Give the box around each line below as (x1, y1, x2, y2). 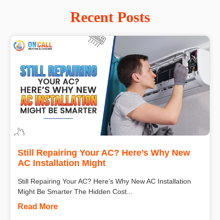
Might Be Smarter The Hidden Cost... (18, 188, 133, 196)
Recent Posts (70, 9, 150, 26)
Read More (18, 202, 58, 211)
